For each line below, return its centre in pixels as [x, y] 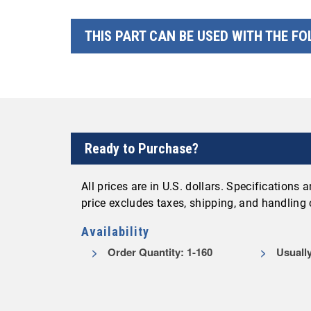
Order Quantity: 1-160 [159, 252]
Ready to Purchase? [142, 149]
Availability [115, 232]
